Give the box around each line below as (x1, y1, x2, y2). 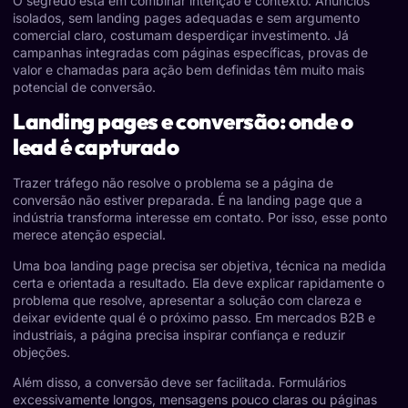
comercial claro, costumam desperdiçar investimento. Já (13, 26, 349, 43)
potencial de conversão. (13, 78, 156, 95)
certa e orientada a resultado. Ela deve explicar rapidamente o (13, 274, 384, 291)
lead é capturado (13, 133, 178, 161)
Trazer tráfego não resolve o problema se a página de (13, 175, 333, 191)
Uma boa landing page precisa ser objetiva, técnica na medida (13, 257, 386, 273)
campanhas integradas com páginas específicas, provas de (13, 44, 368, 60)
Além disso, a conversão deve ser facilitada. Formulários (13, 373, 346, 390)
